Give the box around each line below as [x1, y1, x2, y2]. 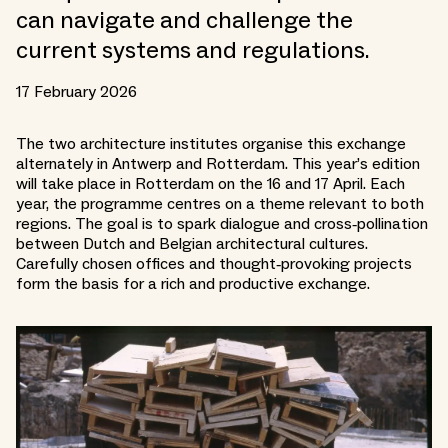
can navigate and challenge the [16, 5, 353, 36]
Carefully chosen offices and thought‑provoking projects [16, 254, 412, 274]
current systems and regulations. [16, 35, 370, 66]
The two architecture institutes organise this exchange [16, 134, 406, 154]
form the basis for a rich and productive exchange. [16, 274, 370, 294]
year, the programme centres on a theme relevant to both [16, 194, 424, 214]
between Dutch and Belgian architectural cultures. [16, 234, 368, 254]
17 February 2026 [16, 82, 137, 102]
